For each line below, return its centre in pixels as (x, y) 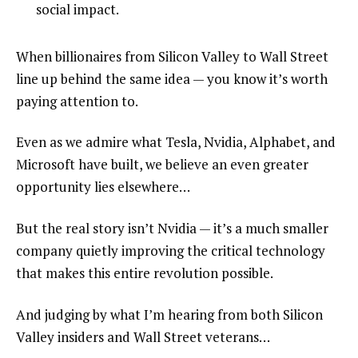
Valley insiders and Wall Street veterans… (143, 337)
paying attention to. (77, 101)
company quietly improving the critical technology (171, 251)
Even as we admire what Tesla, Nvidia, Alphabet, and (176, 142)
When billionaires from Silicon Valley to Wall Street (172, 56)
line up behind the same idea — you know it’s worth (172, 78)
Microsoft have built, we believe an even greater (162, 165)
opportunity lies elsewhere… (103, 187)
